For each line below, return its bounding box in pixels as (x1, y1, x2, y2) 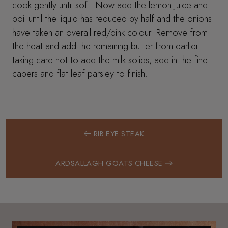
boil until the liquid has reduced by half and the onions (12, 12, 212, 26)
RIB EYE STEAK (93, 128, 145, 139)
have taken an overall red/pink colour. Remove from (12, 25, 208, 40)
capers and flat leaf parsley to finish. (12, 67, 148, 81)
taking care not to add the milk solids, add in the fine (12, 53, 208, 67)
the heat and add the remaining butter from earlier (12, 39, 199, 53)
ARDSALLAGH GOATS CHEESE (55, 158, 163, 169)
